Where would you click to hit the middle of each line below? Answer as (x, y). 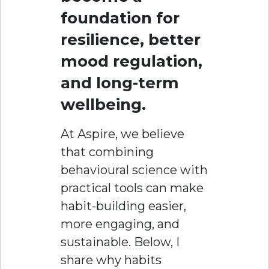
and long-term (120, 83)
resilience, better (131, 39)
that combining (107, 152)
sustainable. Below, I (120, 242)
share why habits (111, 260)
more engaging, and (120, 224)
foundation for (120, 18)
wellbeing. (103, 104)
